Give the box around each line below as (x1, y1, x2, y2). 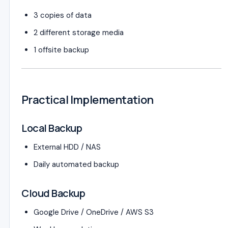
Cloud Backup (21, 186, 85, 200)
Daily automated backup (34, 159, 119, 169)
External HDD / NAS (34, 142, 101, 152)
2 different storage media (34, 27, 124, 38)
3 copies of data (34, 10, 92, 20)
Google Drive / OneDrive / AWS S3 (34, 207, 154, 217)
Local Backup (21, 121, 82, 135)
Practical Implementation (21, 92, 154, 107)
